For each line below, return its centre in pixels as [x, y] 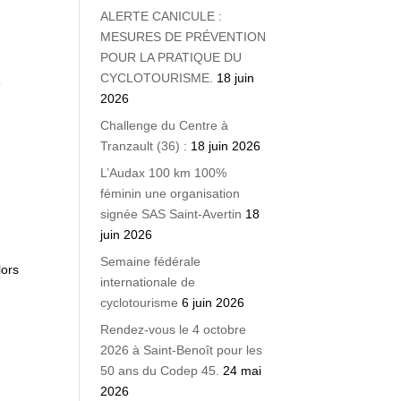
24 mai [243, 371]
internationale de [148, 282]
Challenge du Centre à [165, 125]
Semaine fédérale [151, 261]
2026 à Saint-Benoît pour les [182, 350]
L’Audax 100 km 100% [164, 173]
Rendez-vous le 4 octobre [174, 329]
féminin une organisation [171, 193]
